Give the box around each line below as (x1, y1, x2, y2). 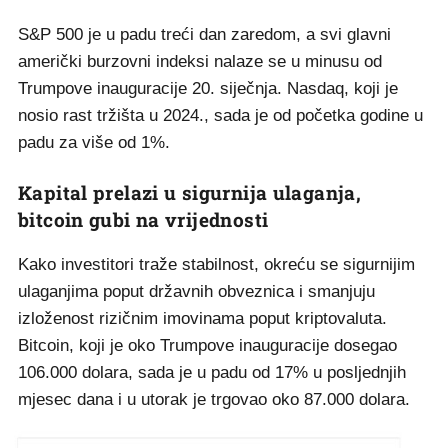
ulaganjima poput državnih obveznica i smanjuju (18, 282, 375, 301)
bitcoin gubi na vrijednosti (18, 207, 269, 232)
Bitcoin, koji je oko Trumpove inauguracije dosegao (18, 336, 397, 355)
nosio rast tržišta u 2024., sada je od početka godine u (18, 106, 423, 125)
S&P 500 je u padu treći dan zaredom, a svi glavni (18, 25, 391, 44)
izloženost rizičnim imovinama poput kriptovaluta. (18, 309, 387, 328)
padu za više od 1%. (18, 133, 170, 152)
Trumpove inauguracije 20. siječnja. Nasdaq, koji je (18, 79, 398, 98)
